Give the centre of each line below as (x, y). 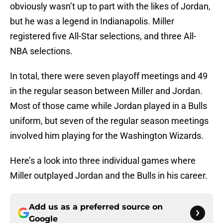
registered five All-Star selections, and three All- (103, 36)
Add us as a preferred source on (96, 207)
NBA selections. (41, 51)
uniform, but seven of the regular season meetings (109, 121)
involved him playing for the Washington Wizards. (107, 136)
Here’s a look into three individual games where (103, 161)
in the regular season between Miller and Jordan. (106, 91)
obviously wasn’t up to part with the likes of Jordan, (110, 6)
